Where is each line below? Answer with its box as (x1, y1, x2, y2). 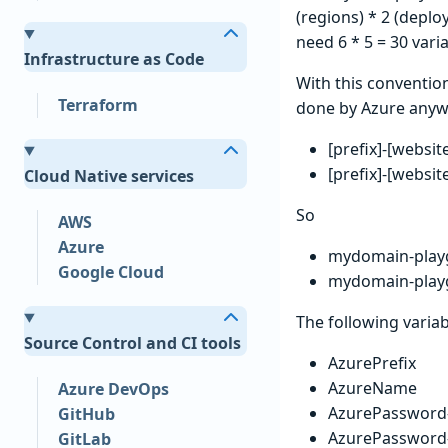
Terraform (57, 93, 138, 116)
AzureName (328, 376, 417, 399)
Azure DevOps (57, 377, 169, 400)
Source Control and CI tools (24, 331, 242, 354)
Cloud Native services (24, 164, 195, 187)
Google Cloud (57, 260, 164, 283)
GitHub (57, 402, 115, 425)
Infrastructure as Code (24, 47, 205, 70)
